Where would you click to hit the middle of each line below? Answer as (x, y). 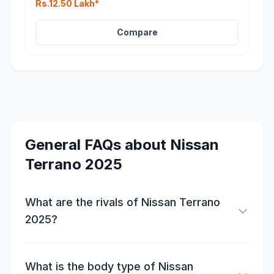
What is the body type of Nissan (109, 266)
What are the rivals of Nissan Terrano (123, 202)
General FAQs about (98, 145)
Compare (137, 32)
